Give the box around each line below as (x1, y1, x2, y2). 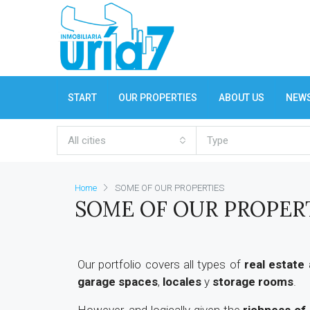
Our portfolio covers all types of (77, 257, 244, 271)
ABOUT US (219, 92, 264, 103)
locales (163, 275, 201, 289)
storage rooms (212, 275, 293, 289)
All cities (68, 134, 106, 147)
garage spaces (77, 275, 158, 289)
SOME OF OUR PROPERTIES (115, 183, 224, 193)
